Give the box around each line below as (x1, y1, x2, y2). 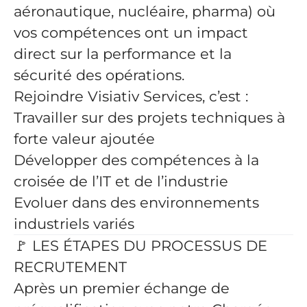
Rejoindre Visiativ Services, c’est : (14, 88, 248, 105)
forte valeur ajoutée (14, 130, 155, 147)
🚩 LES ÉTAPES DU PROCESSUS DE (14, 237, 267, 254)
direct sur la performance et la (14, 45, 232, 62)
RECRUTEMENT (14, 258, 127, 275)
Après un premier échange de (14, 280, 230, 297)
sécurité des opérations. (14, 66, 184, 84)
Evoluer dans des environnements (14, 194, 259, 211)
